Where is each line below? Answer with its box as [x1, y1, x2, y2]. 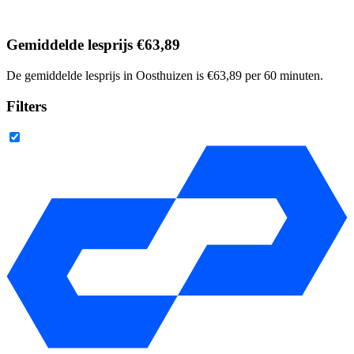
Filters [6, 97, 47, 115]
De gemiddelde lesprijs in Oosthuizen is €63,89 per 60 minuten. [6, 68, 323, 82]
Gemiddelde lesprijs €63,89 [6, 36, 180, 54]
